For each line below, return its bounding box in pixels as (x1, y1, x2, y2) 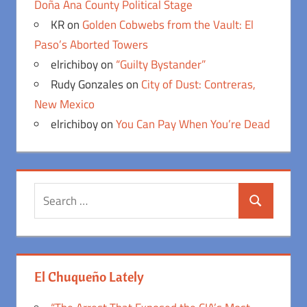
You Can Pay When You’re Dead (115, 114, 270, 133)
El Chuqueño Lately (34, 267, 144, 285)
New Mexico (34, 95, 95, 113)
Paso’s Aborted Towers (34, 35, 148, 53)
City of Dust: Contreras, (140, 75, 256, 93)
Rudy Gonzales (50, 75, 123, 93)
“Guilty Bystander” (115, 55, 206, 73)
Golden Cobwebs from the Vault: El (82, 15, 254, 34)
